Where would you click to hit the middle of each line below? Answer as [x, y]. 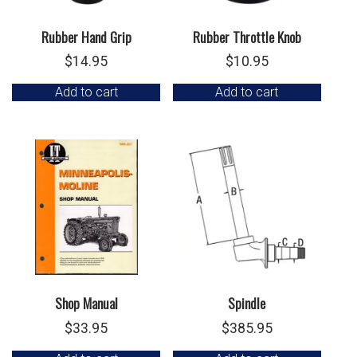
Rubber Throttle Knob [247, 36]
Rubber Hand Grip [86, 36]
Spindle [247, 303]
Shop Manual [86, 303]
